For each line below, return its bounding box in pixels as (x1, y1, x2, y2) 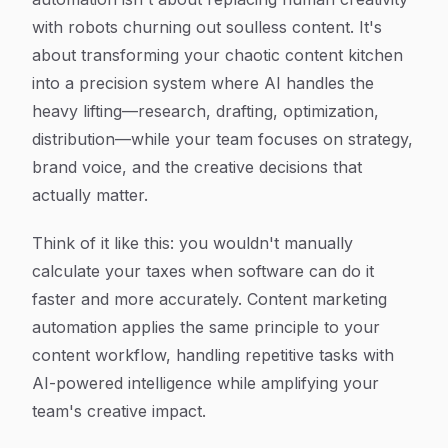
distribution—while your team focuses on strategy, (32, 129, 413, 149)
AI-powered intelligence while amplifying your (32, 373, 379, 393)
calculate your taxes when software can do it (32, 261, 374, 281)
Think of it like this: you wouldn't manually (32, 233, 353, 253)
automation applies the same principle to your (32, 317, 380, 337)
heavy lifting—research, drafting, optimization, (32, 101, 379, 121)
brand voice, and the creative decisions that (32, 157, 362, 177)
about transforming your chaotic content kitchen (32, 45, 403, 65)
